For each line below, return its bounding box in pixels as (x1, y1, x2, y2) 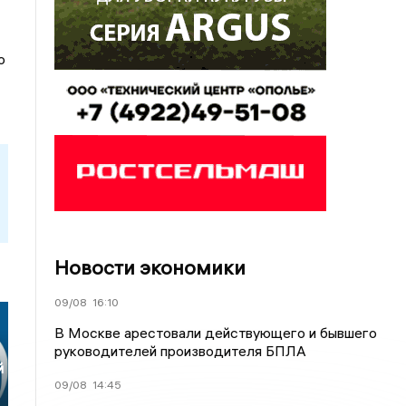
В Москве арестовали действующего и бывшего (54, 324, 378, 342)
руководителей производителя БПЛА (54, 342, 307, 360)
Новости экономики (54, 255, 246, 280)
